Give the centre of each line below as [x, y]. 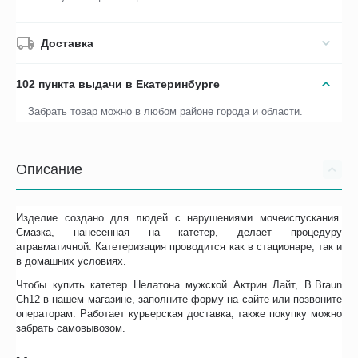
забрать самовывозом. [71, 328]
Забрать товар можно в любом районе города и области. [166, 111]
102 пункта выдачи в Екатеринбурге [118, 84]
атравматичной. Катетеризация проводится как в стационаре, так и [179, 246]
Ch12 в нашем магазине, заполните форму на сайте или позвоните [179, 299]
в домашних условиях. [72, 261]
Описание [49, 169]
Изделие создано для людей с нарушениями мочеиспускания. [179, 217]
